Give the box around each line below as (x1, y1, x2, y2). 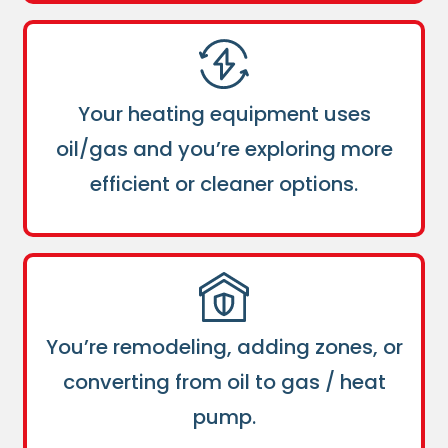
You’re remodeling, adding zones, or (45, 333, 403, 362)
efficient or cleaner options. (90, 170, 358, 199)
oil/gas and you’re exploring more (55, 135, 393, 164)
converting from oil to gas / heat (62, 368, 386, 397)
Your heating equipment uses (77, 100, 371, 129)
